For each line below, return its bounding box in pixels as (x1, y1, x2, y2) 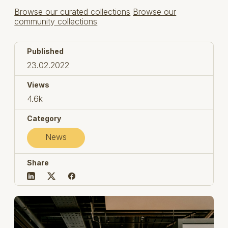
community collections (14, 16, 98, 26)
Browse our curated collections (14, 6, 131, 17)
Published (27, 46, 64, 55)
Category (27, 113, 62, 123)
